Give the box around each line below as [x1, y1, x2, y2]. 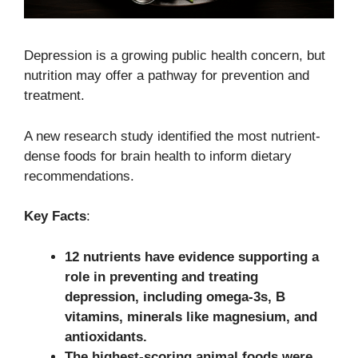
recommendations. [24, 168, 134, 184]
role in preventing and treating [65, 268, 258, 284]
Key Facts [24, 209, 86, 225]
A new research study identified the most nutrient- [24, 128, 320, 144]
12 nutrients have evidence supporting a [65, 249, 319, 265]
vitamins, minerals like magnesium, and [65, 308, 317, 324]
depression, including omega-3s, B [65, 288, 285, 304]
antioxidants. [65, 328, 147, 344]
